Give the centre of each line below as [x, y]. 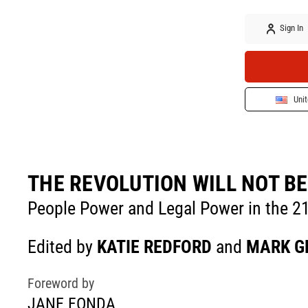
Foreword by [61, 283]
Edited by [62, 247]
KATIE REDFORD [154, 247]
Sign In [291, 28]
